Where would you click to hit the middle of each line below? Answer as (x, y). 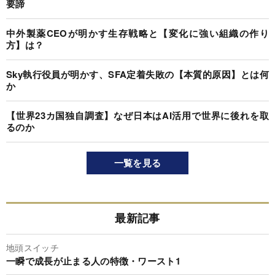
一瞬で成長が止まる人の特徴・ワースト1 (94, 261)
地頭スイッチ (33, 248)
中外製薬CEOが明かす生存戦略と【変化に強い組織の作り (137, 33)
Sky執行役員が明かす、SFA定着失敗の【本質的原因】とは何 (137, 75)
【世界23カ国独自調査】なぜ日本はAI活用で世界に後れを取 (137, 116)
